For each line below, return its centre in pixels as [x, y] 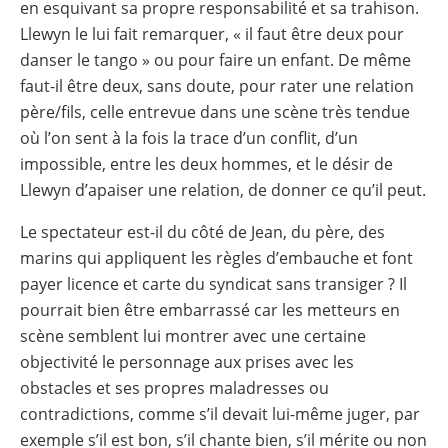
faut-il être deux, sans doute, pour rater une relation [217, 85]
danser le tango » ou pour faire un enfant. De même [215, 59]
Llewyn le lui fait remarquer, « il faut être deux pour [212, 33]
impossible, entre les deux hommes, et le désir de [206, 163]
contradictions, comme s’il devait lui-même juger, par [220, 413]
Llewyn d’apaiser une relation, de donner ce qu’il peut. [223, 189]
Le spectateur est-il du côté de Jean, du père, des [202, 231]
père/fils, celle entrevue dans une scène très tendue [215, 111]
